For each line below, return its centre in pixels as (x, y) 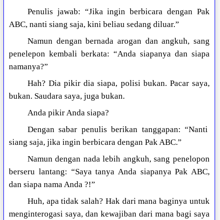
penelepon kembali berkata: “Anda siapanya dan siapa (109, 54)
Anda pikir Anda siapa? (68, 113)
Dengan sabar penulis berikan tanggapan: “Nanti (118, 130)
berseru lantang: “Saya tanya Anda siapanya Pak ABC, (109, 172)
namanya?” (29, 67)
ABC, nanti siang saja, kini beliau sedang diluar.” (94, 25)
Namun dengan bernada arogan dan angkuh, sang (118, 41)
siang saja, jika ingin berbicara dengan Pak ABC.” (96, 142)
